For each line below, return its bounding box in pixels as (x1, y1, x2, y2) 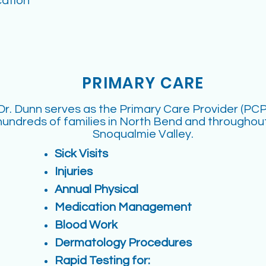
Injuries (55, 166, 93, 178)
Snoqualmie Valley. (92, 128, 194, 140)
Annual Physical (55, 183, 138, 195)
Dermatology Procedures (55, 237, 192, 249)
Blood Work (55, 219, 118, 231)
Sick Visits (55, 148, 108, 160)
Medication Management (55, 201, 192, 213)
